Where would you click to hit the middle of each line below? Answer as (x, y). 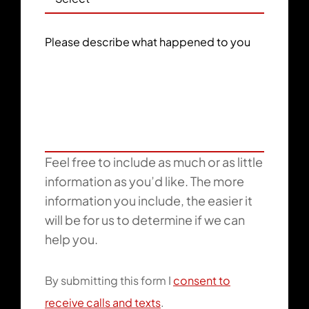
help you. (71, 239)
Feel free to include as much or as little (154, 162)
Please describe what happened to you (148, 42)
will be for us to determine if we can (145, 220)
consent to (202, 280)
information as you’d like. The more (144, 181)
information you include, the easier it (149, 200)
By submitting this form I (109, 280)
